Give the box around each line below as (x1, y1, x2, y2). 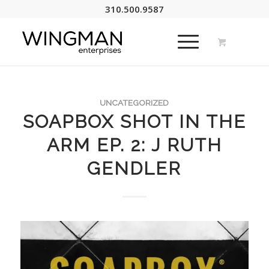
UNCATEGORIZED (100, 98, 169, 107)
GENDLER (87, 158, 182, 179)
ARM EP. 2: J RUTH (46, 134, 222, 156)
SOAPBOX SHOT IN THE (22, 111, 246, 132)
